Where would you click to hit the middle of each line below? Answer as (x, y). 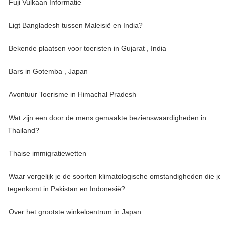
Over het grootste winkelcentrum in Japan (75, 212)
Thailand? (23, 130)
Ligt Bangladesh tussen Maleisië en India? (76, 25)
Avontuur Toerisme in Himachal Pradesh (72, 94)
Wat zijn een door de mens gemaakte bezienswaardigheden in (107, 118)
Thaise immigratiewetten (47, 153)
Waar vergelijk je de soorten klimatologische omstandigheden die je (115, 176)
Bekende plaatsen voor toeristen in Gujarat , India (87, 48)
